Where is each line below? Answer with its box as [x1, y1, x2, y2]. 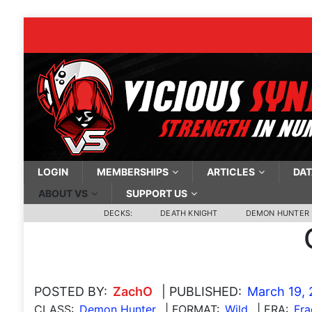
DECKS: [103, 208, 133, 218]
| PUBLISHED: [161, 284, 242, 299]
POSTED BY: [33, 284, 107, 299]
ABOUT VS [38, 187, 88, 199]
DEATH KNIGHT [160, 208, 218, 218]
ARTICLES [206, 166, 255, 178]
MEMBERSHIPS [96, 166, 169, 178]
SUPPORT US [125, 187, 187, 199]
